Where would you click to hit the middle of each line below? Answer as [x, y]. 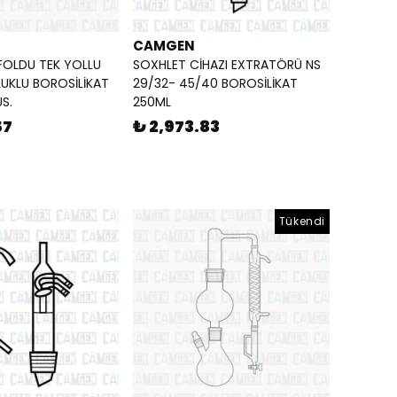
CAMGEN [164, 46]
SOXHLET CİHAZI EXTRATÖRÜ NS [227, 65]
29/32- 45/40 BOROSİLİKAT [215, 84]
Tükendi [302, 222]
